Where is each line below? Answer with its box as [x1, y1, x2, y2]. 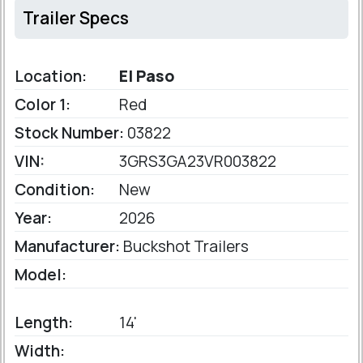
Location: [15, 66, 87, 88]
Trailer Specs [23, 6, 129, 30]
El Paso [116, 66, 175, 88]
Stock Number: [15, 122, 124, 144]
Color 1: [15, 94, 70, 116]
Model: [15, 264, 66, 286]
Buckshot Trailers [120, 236, 249, 258]
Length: [15, 312, 73, 334]
